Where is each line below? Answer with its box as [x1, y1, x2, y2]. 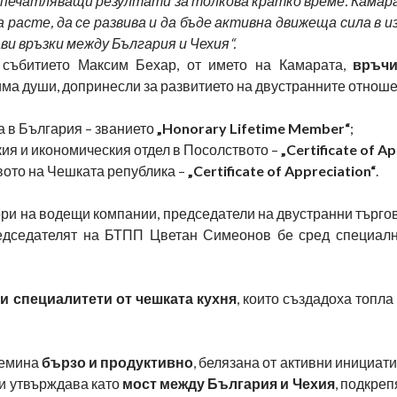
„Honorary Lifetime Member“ [157, 119, 350, 136]
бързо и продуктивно [41, 353, 194, 370]
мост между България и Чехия [121, 374, 335, 392]
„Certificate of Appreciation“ [188, 161, 376, 179]
